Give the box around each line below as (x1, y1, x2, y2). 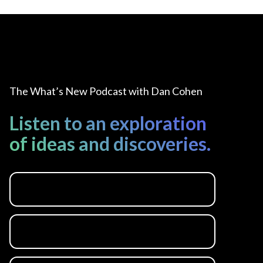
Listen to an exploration (9, 111, 207, 134)
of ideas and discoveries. (9, 131, 211, 155)
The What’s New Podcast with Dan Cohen (9, 84, 203, 97)
